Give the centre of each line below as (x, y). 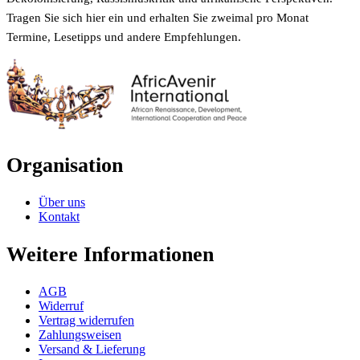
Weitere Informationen (110, 254)
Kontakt (59, 217)
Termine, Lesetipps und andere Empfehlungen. (124, 37)
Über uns (62, 202)
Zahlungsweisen (80, 335)
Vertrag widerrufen (86, 321)
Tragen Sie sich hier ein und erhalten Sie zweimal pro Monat (157, 18)
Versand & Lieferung (92, 350)
